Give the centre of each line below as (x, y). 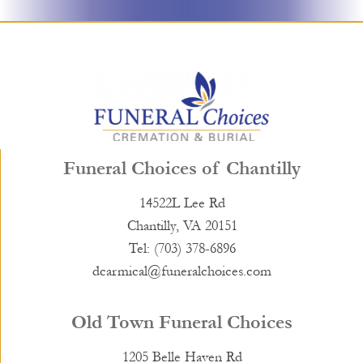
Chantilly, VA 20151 (182, 226)
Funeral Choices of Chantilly (182, 169)
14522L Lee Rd (182, 203)
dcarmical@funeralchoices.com (182, 271)
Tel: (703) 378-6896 (182, 249)
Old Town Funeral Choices (182, 322)
